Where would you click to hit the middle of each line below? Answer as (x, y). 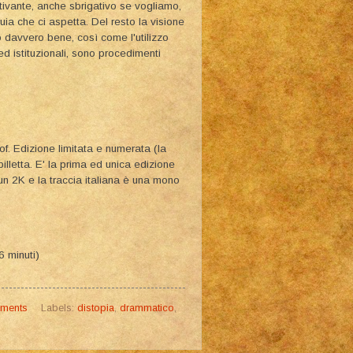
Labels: (59, 308)
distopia (95, 308)
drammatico (147, 308)
